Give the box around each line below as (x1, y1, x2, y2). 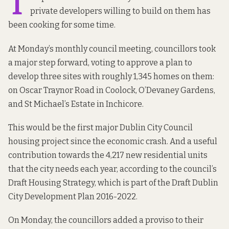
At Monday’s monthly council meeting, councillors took (8, 43, 216, 54)
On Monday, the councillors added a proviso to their (8, 215, 203, 225)
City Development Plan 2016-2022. (8, 191, 138, 201)
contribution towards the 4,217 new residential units (8, 150, 208, 160)
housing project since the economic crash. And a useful (8, 136, 217, 146)
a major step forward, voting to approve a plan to (8, 57, 192, 67)
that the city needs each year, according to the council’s (8, 164, 217, 174)
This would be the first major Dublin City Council (8, 122, 193, 132)
